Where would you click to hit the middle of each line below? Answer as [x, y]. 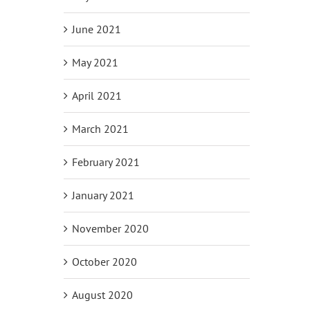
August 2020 [102, 294]
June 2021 [96, 29]
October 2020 [104, 261]
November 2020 [110, 228]
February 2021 [106, 162]
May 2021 [95, 62]
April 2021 [97, 95]
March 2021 [100, 128]
